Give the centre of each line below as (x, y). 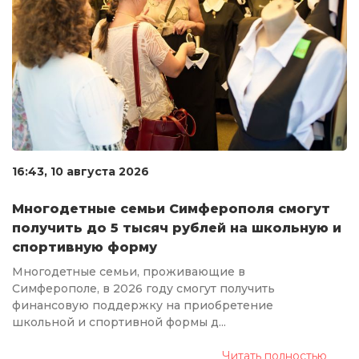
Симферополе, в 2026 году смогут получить (143, 288)
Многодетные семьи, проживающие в (129, 271)
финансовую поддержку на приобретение (143, 305)
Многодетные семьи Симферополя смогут (171, 208)
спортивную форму (85, 247)
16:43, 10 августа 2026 (81, 171)
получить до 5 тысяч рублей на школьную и (177, 228)
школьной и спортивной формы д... (119, 322)
